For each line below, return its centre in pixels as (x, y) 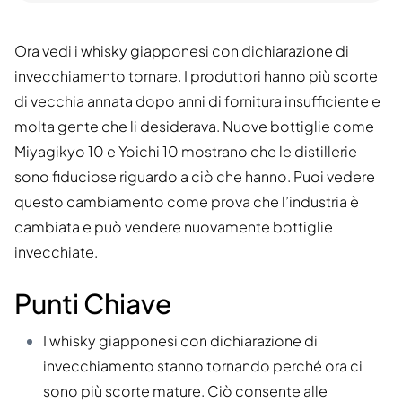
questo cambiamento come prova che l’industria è (187, 202)
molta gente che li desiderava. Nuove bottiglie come (194, 127)
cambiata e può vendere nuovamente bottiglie (174, 227)
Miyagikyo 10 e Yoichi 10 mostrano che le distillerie (186, 152)
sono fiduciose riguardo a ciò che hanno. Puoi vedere (195, 177)
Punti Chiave (93, 304)
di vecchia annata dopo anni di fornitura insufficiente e (197, 101)
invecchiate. (56, 252)
